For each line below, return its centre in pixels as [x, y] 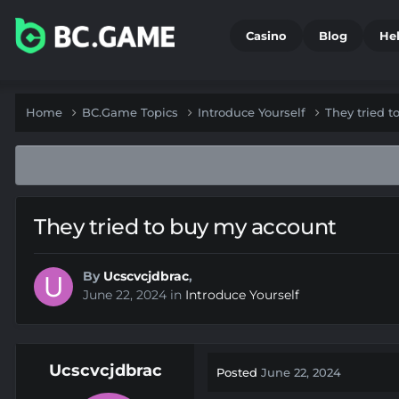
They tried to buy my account [185, 227]
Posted [239, 373]
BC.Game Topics [132, 112]
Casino [267, 36]
